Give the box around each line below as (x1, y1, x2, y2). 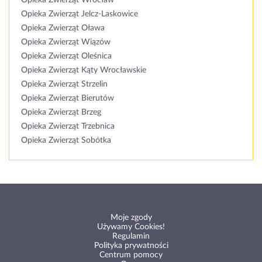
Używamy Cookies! (97, 223, 165, 231)
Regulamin (112, 232, 150, 240)
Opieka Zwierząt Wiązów (21, 38, 111, 46)
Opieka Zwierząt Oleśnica (21, 52, 112, 60)
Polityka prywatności (94, 242, 168, 250)
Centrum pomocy (99, 251, 163, 259)
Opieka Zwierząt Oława (21, 24, 105, 32)
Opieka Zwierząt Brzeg (21, 108, 101, 116)
